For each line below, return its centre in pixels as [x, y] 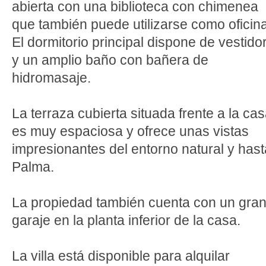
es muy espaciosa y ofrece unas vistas [130, 131]
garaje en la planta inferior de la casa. [126, 220]
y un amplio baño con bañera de [110, 60]
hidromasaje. [51, 78]
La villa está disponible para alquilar [121, 256]
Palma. [33, 167]
